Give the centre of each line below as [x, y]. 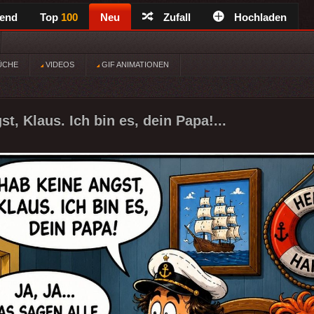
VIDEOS [59, 64]
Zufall [177, 17]
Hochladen [260, 17]
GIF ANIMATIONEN [134, 64]
